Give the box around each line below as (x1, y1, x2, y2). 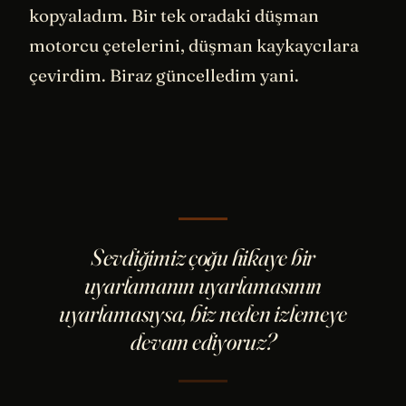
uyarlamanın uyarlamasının (83, 270, 323, 300)
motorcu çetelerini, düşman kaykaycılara (29, 34, 359, 56)
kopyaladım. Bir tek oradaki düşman (29, 4, 319, 26)
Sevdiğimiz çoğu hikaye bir (90, 242, 316, 272)
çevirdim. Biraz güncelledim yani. (29, 63, 299, 86)
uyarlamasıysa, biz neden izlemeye (58, 298, 348, 328)
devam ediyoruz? (130, 326, 275, 356)
